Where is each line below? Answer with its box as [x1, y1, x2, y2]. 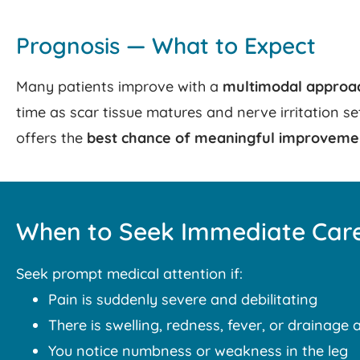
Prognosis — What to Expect [16, 31, 316, 60]
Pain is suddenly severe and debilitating [48, 290, 317, 309]
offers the [16, 129, 87, 148]
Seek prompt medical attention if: [16, 264, 243, 284]
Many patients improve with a [16, 77, 223, 96]
